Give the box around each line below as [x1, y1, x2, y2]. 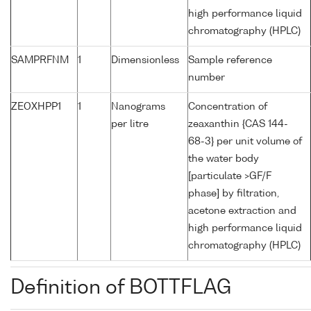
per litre [111, 119, 149, 130]
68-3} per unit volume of [188, 137, 302, 147]
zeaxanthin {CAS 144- [188, 119, 288, 130]
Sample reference [188, 56, 272, 66]
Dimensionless [111, 56, 179, 66]
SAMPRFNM [11, 56, 69, 66]
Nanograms [111, 102, 165, 112]
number [188, 73, 225, 83]
